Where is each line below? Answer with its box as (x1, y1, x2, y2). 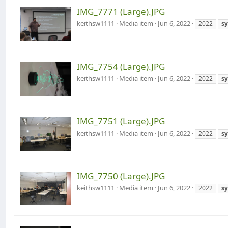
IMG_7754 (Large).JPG (77, 60, 165, 72)
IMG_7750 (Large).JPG (77, 170, 165, 182)
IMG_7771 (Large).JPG (77, 6, 165, 18)
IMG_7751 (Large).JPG (77, 115, 165, 127)
